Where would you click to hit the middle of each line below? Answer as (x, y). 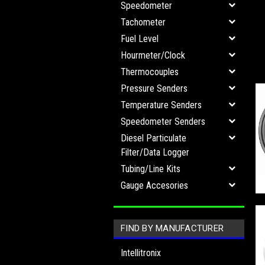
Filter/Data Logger (155, 152)
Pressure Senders (154, 88)
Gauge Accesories (154, 185)
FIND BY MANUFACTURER (172, 228)
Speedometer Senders (163, 122)
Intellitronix (141, 253)
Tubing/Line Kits (151, 169)
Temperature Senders (161, 105)
